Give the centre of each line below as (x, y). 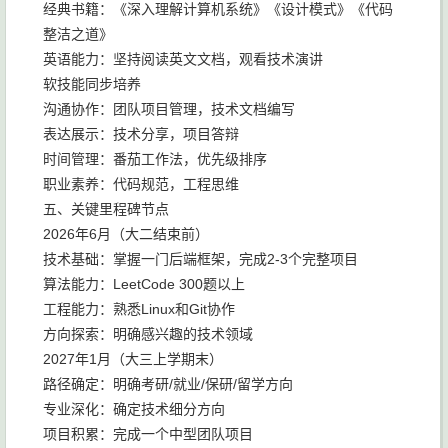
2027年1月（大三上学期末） (133, 359)
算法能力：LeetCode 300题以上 (144, 284)
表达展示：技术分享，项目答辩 (141, 134)
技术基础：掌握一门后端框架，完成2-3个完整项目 (200, 259)
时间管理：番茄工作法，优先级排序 (155, 159)
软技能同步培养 (92, 84)
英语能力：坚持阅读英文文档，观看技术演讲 (183, 59)
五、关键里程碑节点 (106, 209)
